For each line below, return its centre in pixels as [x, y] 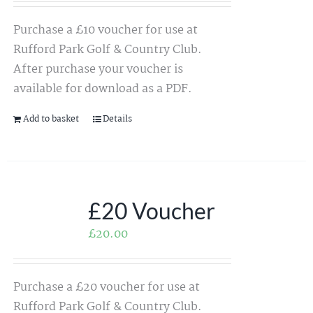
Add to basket [51, 119]
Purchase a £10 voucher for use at [105, 31]
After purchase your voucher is [98, 70]
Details [117, 119]
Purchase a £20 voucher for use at [106, 288]
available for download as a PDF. [102, 89]
